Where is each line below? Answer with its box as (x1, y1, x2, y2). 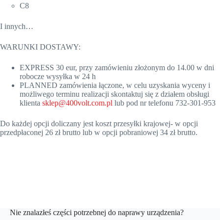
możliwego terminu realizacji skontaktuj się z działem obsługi (20, 90, 209, 99)
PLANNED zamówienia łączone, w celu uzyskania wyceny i (20, 81, 210, 90)
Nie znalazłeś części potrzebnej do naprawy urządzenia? (10, 208, 184, 217)
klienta (20, 99, 42, 108)
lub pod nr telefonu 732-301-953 (112, 99, 216, 108)
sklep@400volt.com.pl (42, 99, 112, 108)
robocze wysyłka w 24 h (20, 72, 96, 81)
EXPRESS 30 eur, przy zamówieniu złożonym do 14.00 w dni (20, 63, 214, 72)
